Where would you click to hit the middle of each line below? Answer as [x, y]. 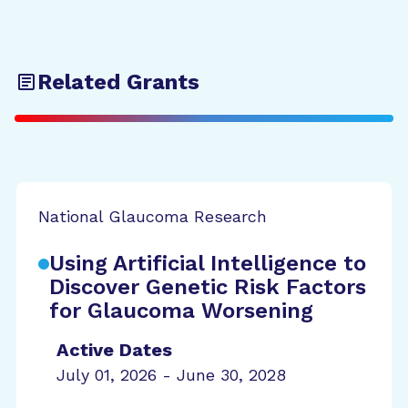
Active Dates [114, 350]
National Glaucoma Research [153, 216]
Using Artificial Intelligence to [208, 263]
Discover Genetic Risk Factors [208, 287]
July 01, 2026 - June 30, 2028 [171, 375]
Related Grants [118, 82]
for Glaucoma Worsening [181, 311]
